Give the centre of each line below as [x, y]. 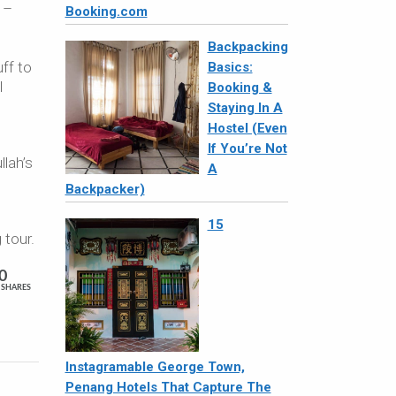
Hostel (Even [247, 128]
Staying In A [245, 108]
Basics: [230, 67]
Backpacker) [105, 189]
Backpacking [247, 47]
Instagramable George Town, [155, 367]
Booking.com [106, 11]
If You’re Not [247, 148]
